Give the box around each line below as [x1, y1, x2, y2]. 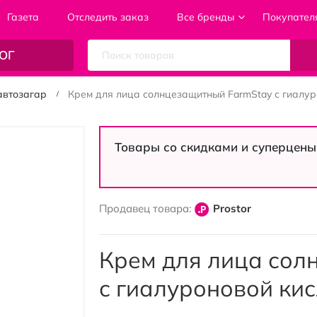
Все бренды [176, 10, 234, 23]
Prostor [212, 202, 251, 215]
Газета [6, 10, 39, 23]
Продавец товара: [98, 202, 191, 215]
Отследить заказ [67, 10, 149, 23]
